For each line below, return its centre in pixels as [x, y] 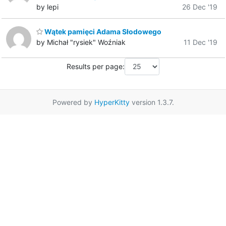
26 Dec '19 [200, 7]
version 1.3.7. [152, 102]
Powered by [73, 102]
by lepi [47, 7]
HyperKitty [112, 102]
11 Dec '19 [201, 42]
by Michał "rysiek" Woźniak [81, 42]
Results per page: [96, 67]
